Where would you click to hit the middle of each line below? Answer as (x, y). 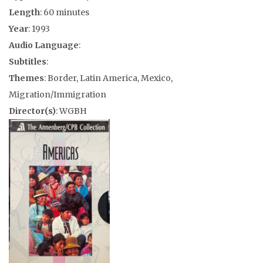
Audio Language (44, 45)
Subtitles (28, 62)
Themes (26, 78)
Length (24, 12)
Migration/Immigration (58, 95)
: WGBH (71, 111)
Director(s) (32, 111)
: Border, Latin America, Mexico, (108, 78)
